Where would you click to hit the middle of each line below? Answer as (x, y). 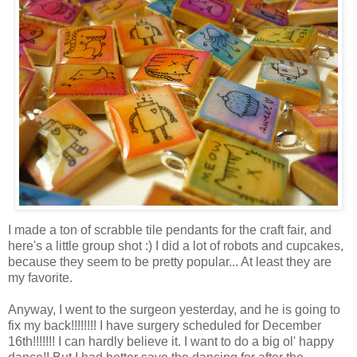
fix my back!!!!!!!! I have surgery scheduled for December (165, 325)
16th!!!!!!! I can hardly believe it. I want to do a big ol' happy (171, 341)
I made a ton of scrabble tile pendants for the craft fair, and (170, 229)
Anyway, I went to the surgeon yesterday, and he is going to (174, 309)
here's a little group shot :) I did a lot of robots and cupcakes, (176, 245)
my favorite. (40, 277)
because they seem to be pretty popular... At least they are (170, 261)
